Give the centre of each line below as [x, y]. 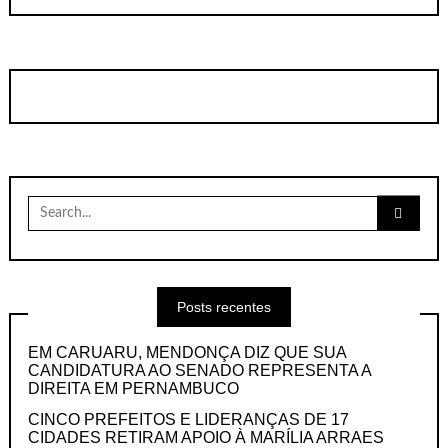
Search [50, 202]
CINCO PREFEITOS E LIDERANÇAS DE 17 [189, 420]
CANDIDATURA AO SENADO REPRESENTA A [200, 371]
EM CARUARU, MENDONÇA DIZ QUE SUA [187, 353]
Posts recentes [224, 306]
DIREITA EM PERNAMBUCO [134, 389]
